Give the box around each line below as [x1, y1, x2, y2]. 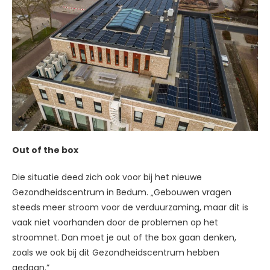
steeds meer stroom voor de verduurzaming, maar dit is [12, 201, 248, 213]
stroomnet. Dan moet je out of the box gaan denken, [12, 231, 236, 243]
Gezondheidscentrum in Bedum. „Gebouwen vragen [12, 186, 231, 198]
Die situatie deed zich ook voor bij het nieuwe [12, 171, 202, 183]
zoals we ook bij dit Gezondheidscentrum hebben [12, 246, 219, 259]
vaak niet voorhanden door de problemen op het [12, 216, 218, 228]
